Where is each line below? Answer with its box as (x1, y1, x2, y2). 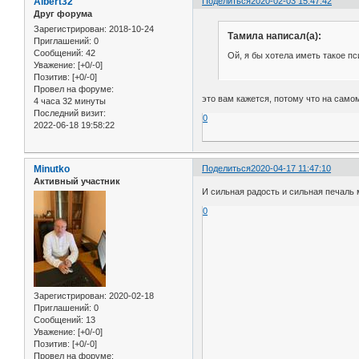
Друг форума (34, 8, 92, 18)
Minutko (34, 163, 70, 175)
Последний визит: (34, 107, 106, 118)
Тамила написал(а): (227, 30, 321, 42)
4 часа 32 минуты (34, 95, 106, 106)
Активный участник (34, 175, 120, 186)
